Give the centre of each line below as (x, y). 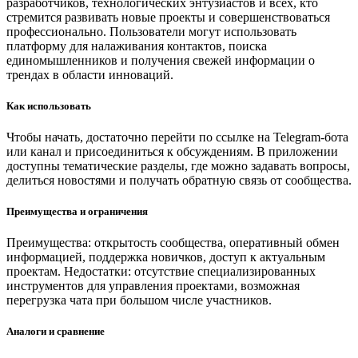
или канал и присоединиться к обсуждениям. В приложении (172, 151)
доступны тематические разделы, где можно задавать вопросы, (178, 165)
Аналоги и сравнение (56, 332)
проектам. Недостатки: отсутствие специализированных (161, 272)
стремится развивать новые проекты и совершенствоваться (168, 17)
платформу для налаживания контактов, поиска (137, 46)
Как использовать (49, 105)
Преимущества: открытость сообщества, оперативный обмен (173, 243)
